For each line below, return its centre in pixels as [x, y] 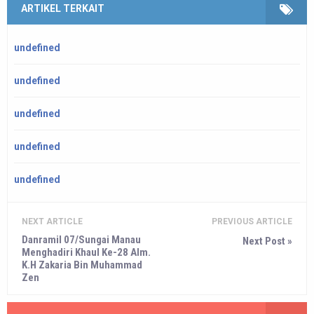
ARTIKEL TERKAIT [63, 8]
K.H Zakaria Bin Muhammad [82, 265]
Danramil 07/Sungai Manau [81, 239]
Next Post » [267, 241]
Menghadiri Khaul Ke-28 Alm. [86, 252]
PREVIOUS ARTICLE [252, 221]
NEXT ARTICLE [52, 221]
